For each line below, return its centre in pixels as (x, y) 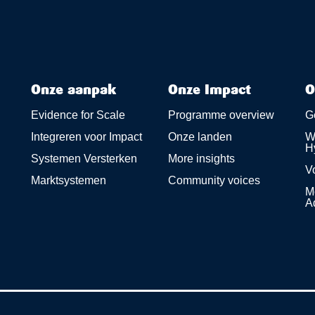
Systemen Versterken (84, 159)
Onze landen (200, 137)
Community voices (214, 180)
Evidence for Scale (78, 115)
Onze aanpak (73, 91)
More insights (201, 159)
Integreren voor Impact (86, 137)
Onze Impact (209, 91)
